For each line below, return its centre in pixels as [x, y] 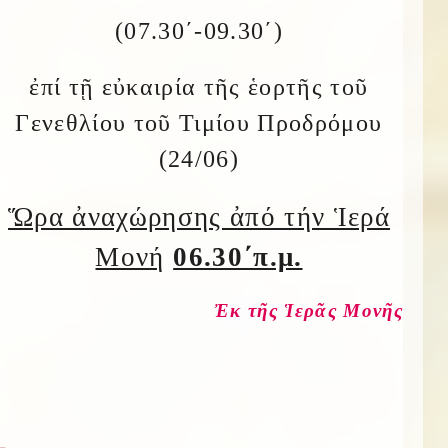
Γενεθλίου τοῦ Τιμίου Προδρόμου [199, 123]
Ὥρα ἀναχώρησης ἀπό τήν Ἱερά [198, 217]
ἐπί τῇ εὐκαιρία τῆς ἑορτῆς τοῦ [199, 87]
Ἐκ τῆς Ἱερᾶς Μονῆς [308, 310]
